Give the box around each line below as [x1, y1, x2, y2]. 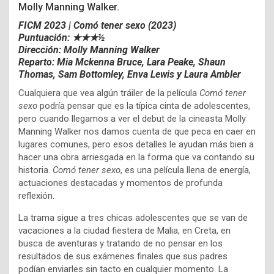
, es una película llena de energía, [120, 165, 251, 176]
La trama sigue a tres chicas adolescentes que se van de [18, 212, 248, 224]
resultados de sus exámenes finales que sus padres [18, 251, 228, 262]
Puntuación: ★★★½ [18, 32, 105, 44]
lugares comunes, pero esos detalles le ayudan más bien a [18, 139, 254, 150]
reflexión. [18, 190, 54, 202]
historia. [18, 165, 53, 176]
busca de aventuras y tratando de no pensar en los [18, 238, 223, 250]
